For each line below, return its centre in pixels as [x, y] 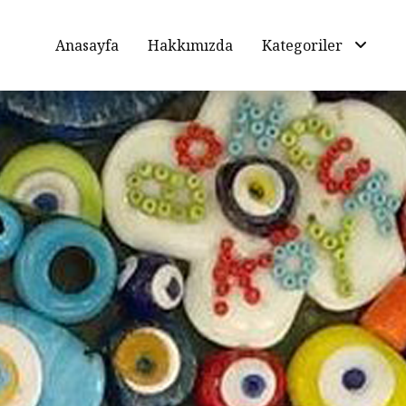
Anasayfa [87, 45]
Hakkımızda [190, 45]
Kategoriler [308, 45]
